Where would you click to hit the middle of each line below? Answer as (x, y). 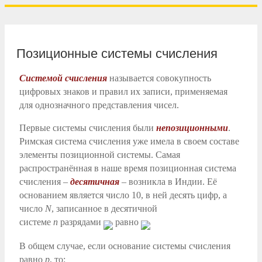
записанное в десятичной (106, 208)
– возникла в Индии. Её (168, 181)
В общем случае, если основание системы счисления (125, 246)
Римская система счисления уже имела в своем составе (129, 141)
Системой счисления (63, 78)
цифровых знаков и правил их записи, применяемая (123, 91)
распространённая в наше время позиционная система (128, 168)
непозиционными (192, 127)
